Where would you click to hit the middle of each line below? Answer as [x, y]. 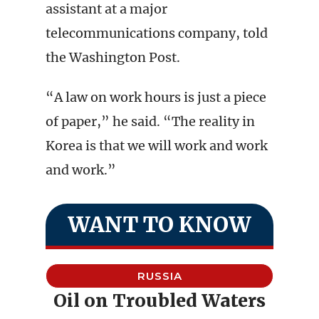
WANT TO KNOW [159, 224]
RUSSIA [159, 276]
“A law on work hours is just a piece [156, 97]
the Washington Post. [113, 57]
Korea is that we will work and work [157, 146]
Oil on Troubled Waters [159, 300]
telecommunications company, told [157, 33]
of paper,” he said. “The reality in [150, 121]
